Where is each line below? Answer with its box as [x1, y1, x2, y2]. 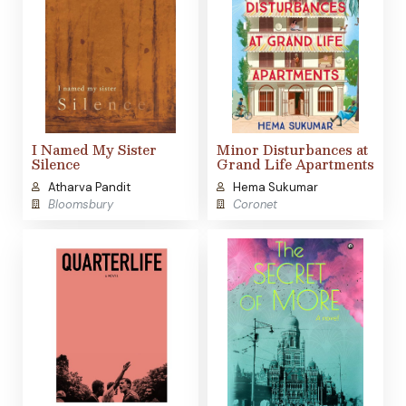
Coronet [232, 197, 277, 213]
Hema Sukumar [232, 179, 318, 196]
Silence [32, 153, 80, 176]
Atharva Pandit [47, 179, 130, 196]
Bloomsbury [47, 197, 113, 213]
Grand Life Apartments [217, 153, 374, 176]
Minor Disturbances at [217, 139, 368, 161]
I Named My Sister [32, 139, 157, 161]
